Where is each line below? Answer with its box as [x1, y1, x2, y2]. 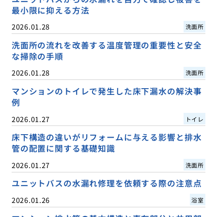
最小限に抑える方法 [11, 4, 90, 16]
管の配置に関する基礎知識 [11, 142, 115, 155]
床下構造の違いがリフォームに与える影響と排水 [11, 131, 202, 143]
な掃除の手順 [11, 50, 63, 62]
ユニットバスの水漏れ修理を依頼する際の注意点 [11, 177, 202, 189]
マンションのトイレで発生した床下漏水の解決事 [11, 85, 202, 97]
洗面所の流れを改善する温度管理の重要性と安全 [11, 39, 202, 51]
